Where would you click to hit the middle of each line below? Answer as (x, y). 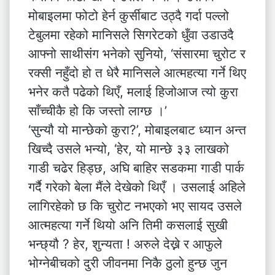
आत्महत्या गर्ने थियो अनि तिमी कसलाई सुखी (128, 225)
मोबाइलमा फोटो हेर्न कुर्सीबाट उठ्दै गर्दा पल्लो (129, 16)
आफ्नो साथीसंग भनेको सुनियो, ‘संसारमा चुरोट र (137, 54)
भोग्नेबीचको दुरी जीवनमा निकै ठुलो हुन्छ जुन (128, 263)
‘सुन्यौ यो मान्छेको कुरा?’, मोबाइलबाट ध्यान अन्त (137, 130)
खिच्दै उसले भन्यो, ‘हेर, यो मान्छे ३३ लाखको (129, 149)
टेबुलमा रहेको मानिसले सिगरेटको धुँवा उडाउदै (131, 35)
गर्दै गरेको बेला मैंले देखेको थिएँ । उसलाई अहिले (137, 187)
